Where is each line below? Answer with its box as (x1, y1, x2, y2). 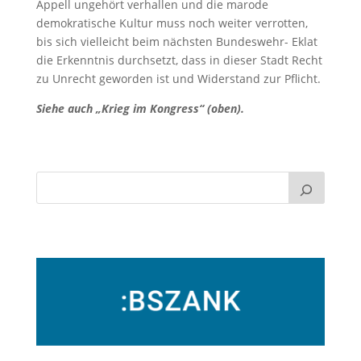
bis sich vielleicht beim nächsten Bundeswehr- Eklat (35, 33, 317, 49)
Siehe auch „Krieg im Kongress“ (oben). (35, 100, 244, 116)
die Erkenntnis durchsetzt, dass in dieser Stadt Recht (35, 52, 322, 68)
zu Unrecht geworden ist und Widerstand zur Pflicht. (35, 70, 321, 86)
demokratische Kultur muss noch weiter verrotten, (35, 15, 308, 31)
